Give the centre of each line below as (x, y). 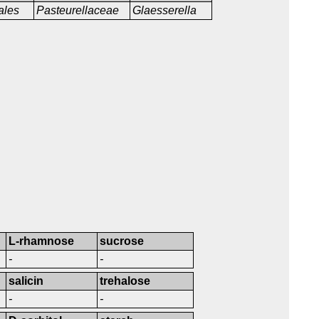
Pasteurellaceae (79, 11)
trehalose (125, 281)
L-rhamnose (42, 241)
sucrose (122, 241)
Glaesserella (165, 11)
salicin (26, 281)
